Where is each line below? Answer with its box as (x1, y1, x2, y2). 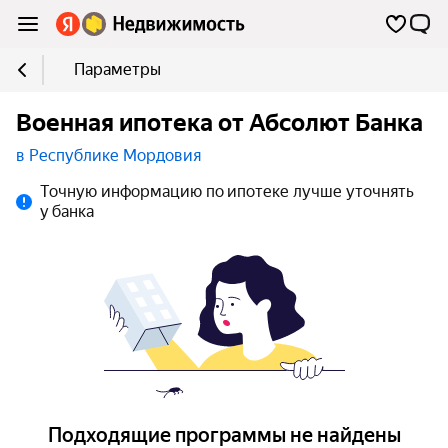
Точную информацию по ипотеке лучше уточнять (40, 182, 414, 201)
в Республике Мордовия (16, 146, 201, 165)
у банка (40, 202, 94, 221)
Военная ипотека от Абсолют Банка (16, 109, 423, 137)
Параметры (74, 60, 161, 79)
